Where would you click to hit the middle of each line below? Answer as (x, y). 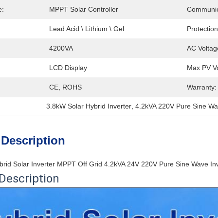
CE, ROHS (65, 87)
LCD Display (68, 68)
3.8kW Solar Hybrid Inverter (89, 106)
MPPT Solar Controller (84, 9)
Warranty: (202, 87)
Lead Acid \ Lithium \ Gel (87, 29)
